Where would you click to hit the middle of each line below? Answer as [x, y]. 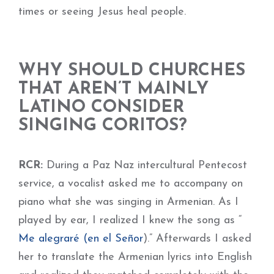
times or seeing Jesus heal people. [102, 12]
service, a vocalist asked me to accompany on [131, 184]
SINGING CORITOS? [103, 126]
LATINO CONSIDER [101, 108]
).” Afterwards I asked [197, 239]
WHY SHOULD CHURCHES [132, 71]
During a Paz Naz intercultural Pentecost [145, 165]
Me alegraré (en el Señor [81, 239]
